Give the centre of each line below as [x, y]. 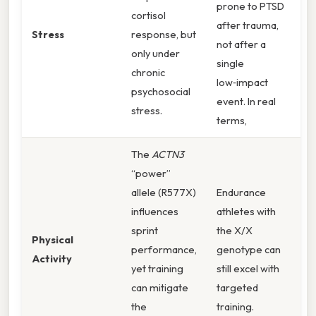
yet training [157, 269]
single [230, 63]
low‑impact [242, 83]
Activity [52, 259]
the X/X [235, 231]
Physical [53, 240]
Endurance [241, 193]
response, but [164, 35]
